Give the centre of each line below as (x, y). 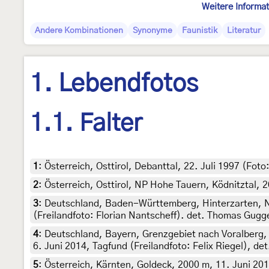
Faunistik (200, 31)
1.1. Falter (86, 124)
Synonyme (153, 31)
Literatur (244, 31)
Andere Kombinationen (79, 31)
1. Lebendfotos (114, 84)
